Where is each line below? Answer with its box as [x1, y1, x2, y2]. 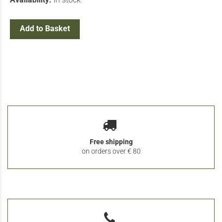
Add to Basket [20, 24, 70, 34]
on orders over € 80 [81, 147, 141, 156]
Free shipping [89, 138, 133, 146]
